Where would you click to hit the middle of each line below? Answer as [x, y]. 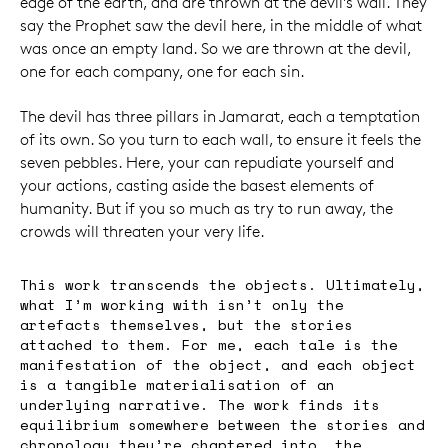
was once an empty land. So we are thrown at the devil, [215, 48]
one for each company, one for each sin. [162, 71]
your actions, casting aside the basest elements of [197, 186]
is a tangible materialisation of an [177, 385]
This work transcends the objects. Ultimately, [222, 285]
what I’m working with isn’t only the [182, 305]
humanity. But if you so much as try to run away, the [206, 209]
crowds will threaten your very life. [142, 232]
